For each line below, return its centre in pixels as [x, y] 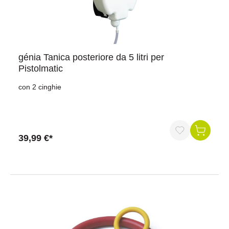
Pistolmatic [41, 68]
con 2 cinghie [40, 87]
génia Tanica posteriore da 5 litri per [91, 57]
